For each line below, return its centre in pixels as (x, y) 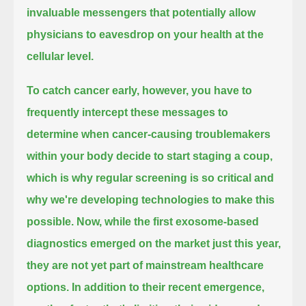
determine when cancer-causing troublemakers (149, 134)
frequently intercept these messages (121, 112)
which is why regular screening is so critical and (151, 178)
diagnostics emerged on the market (119, 243)
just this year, (247, 243)
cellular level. (60, 56)
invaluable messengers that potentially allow (141, 12)
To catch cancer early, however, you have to (140, 90)
